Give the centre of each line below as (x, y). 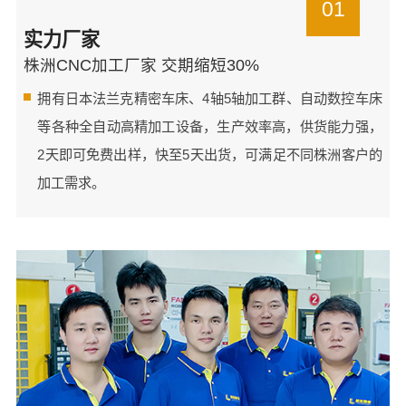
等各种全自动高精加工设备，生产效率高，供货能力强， (210, 126)
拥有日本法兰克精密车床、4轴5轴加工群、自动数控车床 (210, 98)
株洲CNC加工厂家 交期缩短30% (142, 65)
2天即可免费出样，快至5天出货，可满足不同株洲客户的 (210, 154)
